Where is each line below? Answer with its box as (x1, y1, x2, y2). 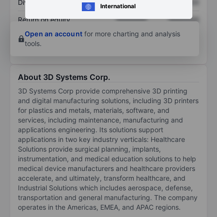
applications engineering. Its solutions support (18, 125, 163, 134)
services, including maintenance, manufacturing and (18, 115, 183, 124)
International (100, 2, 136, 10)
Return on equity (18, 15, 70, 24)
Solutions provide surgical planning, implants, (18, 144, 161, 153)
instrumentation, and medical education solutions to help (18, 154, 196, 163)
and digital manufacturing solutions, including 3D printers (18, 96, 199, 105)
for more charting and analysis (82, 29, 180, 38)
